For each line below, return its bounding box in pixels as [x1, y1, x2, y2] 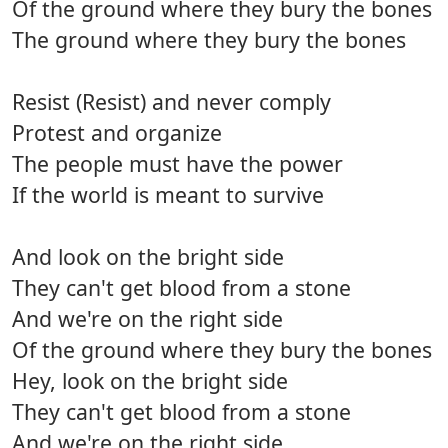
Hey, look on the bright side [12, 366, 288, 396]
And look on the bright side [12, 242, 284, 272]
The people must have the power [12, 149, 343, 179]
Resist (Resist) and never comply [12, 87, 331, 117]
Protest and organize [12, 118, 222, 148]
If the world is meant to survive [12, 180, 324, 210]
